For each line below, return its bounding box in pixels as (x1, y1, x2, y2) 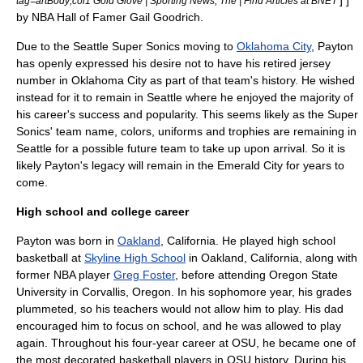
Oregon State (269, 268, 338, 281)
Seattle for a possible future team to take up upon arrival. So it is (16, 142, 345, 155)
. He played (216, 234, 277, 247)
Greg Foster (113, 268, 175, 281)
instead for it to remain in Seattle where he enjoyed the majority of (16, 91, 353, 104)
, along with (299, 251, 357, 264)
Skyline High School (84, 251, 186, 264)
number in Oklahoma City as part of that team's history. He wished (16, 74, 355, 87)
